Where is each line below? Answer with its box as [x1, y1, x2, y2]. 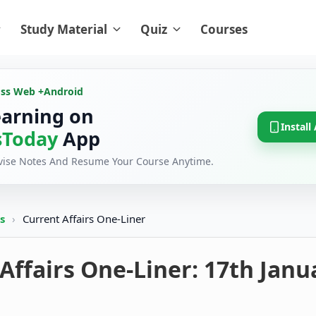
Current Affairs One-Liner [23, 212, 145, 226]
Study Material [20, 21, 107, 37]
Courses [200, 21, 248, 37]
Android [44, 85, 83, 99]
